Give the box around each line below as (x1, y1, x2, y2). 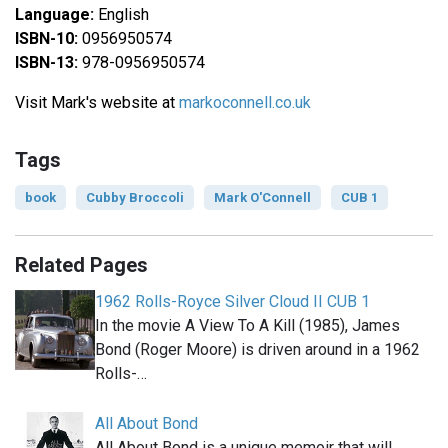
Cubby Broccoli (86, 189, 184, 205)
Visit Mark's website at (15, 92, 179, 112)
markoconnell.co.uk (179, 92, 311, 112)
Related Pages (15, 252, 148, 277)
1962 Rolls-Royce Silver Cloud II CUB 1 (95, 291, 370, 311)
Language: (15, 4, 94, 24)
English (94, 4, 149, 24)
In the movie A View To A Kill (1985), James (95, 315, 400, 335)
